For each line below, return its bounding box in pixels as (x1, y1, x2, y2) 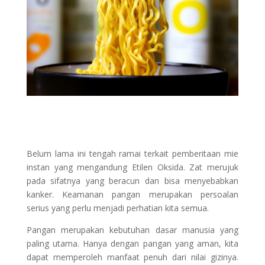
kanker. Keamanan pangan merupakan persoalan (26, 188, 239, 200)
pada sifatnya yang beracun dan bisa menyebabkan (26, 174, 239, 186)
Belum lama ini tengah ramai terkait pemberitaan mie (26, 147, 239, 159)
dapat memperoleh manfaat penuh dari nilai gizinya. (26, 251, 239, 263)
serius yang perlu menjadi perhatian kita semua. (26, 202, 209, 214)
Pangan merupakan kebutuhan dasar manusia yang (26, 224, 239, 235)
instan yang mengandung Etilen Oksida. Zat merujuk (26, 161, 239, 173)
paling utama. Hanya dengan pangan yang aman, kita (26, 237, 239, 249)
